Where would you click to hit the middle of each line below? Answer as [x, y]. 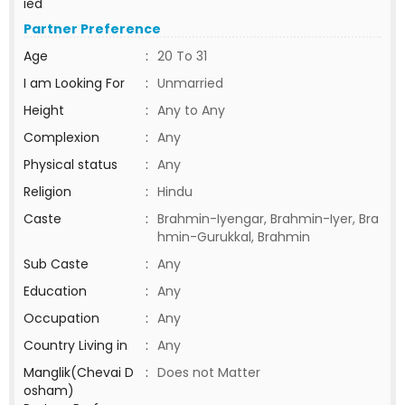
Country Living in [75, 345]
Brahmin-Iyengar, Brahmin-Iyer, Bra [268, 219]
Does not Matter [209, 372]
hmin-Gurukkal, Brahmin [234, 237]
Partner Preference [92, 29]
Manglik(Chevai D [79, 372]
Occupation [61, 318]
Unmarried [190, 83]
